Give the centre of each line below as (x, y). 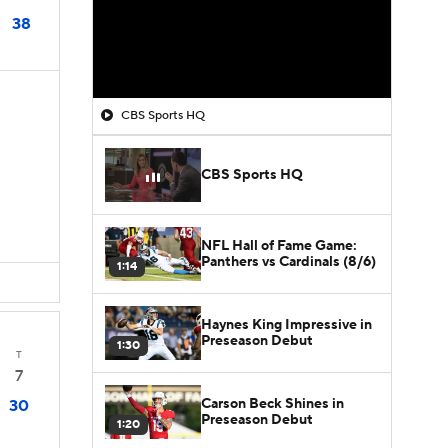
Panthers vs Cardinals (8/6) (288, 261)
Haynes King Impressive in (286, 324)
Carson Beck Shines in (272, 403)
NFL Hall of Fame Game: (279, 245)
